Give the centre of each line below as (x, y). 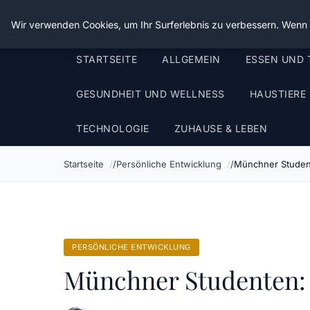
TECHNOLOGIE (113, 128)
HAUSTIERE (277, 94)
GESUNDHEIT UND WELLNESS (151, 94)
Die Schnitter (111, 21)
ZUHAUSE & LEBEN (220, 128)
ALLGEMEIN (191, 59)
